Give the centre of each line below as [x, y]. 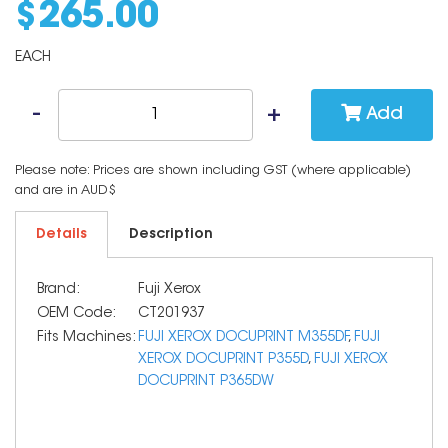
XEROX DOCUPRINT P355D [223, 360]
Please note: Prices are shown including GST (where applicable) [213, 170]
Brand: [58, 290]
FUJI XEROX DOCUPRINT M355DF [243, 338]
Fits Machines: [86, 338]
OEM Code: [76, 314]
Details [61, 235]
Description [171, 235]
